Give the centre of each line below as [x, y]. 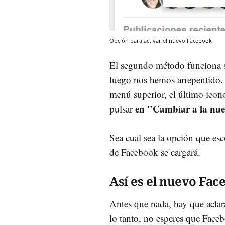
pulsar [121, 109]
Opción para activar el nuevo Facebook [161, 40]
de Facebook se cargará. [155, 152]
